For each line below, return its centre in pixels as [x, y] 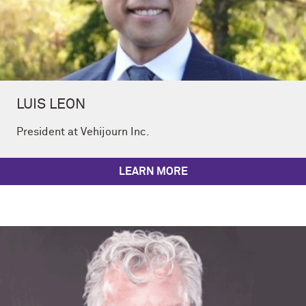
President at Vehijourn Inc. [83, 131]
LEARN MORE [153, 172]
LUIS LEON [51, 105]
